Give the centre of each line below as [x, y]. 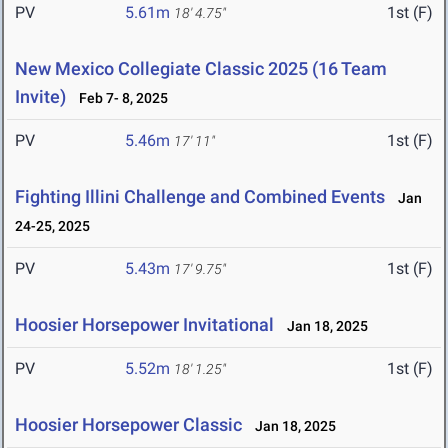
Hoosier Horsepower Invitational [144, 325]
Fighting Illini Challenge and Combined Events [200, 197]
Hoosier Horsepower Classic [128, 425]
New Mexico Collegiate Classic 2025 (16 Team [201, 69]
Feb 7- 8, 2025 [119, 98]
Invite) [42, 97]
